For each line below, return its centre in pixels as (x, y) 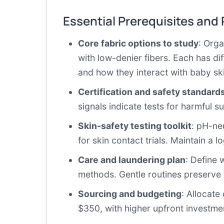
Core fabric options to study (138, 43)
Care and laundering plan (132, 160)
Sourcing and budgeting (130, 194)
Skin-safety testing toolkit (135, 126)
